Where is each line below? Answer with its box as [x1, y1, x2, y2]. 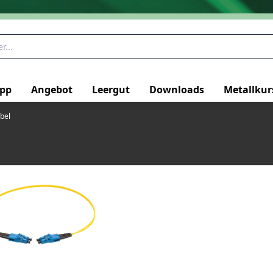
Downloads [149, 82, 204, 96]
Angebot [31, 82, 73, 96]
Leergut [92, 82, 130, 96]
